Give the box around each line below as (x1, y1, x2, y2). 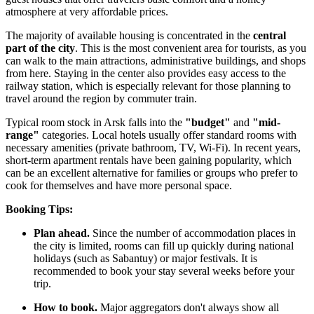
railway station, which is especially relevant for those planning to (6, 80, 291, 93)
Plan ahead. (34, 227, 90, 240)
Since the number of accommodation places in (90, 227, 296, 240)
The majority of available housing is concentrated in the (6, 29, 253, 42)
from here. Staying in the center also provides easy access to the (6, 67, 286, 80)
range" (6, 129, 39, 142)
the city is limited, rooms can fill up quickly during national (34, 240, 294, 252)
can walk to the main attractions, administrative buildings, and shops (6, 55, 306, 67)
